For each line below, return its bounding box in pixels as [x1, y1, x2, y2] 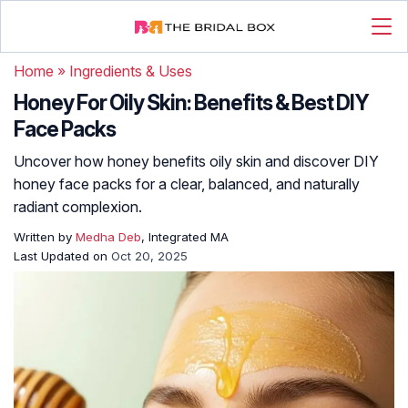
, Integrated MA [141, 229, 229, 244]
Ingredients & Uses [69, 62, 192, 80]
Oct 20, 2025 [111, 249, 188, 263]
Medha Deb [76, 229, 141, 244]
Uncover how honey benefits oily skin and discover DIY [14, 152, 379, 170]
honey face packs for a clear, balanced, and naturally [14, 175, 360, 193]
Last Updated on [14, 249, 111, 263]
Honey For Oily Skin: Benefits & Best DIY [14, 90, 369, 116]
